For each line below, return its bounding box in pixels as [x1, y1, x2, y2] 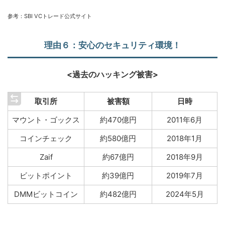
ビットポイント [20, 171, 72, 181]
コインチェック [20, 134, 72, 144]
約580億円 [100, 134, 136, 144]
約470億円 [99, 115, 137, 125]
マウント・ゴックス [12, 115, 80, 125]
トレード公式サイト [42, 13, 92, 20]
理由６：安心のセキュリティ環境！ [44, 40, 181, 51]
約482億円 [99, 189, 137, 199]
